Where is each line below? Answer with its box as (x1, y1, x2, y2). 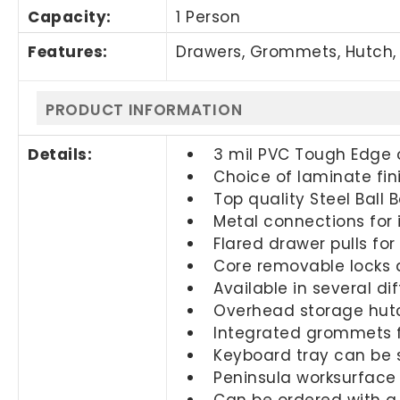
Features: (28, 40, 108, 62)
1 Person (176, 5, 241, 28)
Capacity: (28, 5, 112, 28)
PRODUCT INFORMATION (46, 98, 243, 121)
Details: (28, 143, 93, 165)
